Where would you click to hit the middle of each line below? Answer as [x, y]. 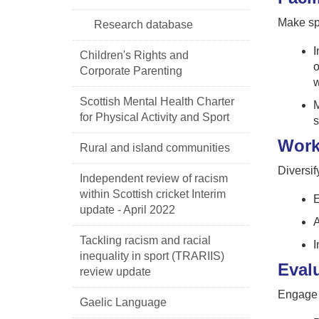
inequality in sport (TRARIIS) [152, 256]
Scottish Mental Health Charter [157, 101]
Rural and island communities [155, 147]
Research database [143, 24]
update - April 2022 [127, 209]
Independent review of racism [154, 178]
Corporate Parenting [131, 70]
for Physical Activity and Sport [155, 117]
